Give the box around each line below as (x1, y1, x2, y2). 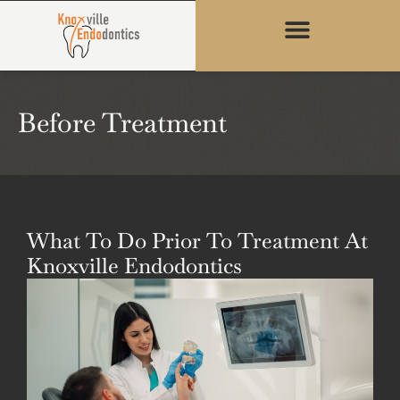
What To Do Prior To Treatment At (27, 227, 368, 254)
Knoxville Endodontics (27, 252, 242, 279)
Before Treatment (18, 105, 227, 140)
